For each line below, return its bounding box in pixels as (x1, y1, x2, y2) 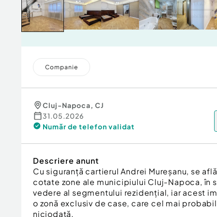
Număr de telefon (43, 122, 107, 131)
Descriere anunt (33, 155, 99, 166)
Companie (45, 63, 78, 71)
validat (108, 122, 135, 131)
